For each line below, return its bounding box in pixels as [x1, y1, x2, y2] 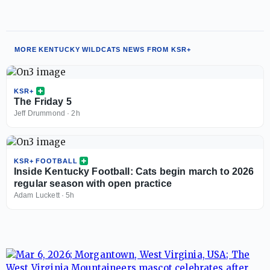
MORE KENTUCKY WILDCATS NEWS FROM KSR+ [14, 45, 191, 53]
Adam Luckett [14, 190, 60, 199]
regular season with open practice [14, 178, 172, 189]
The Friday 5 [14, 96, 72, 107]
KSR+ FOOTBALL [14, 157, 78, 165]
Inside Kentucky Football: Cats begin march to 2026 [14, 166, 254, 177]
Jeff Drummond [14, 108, 65, 118]
